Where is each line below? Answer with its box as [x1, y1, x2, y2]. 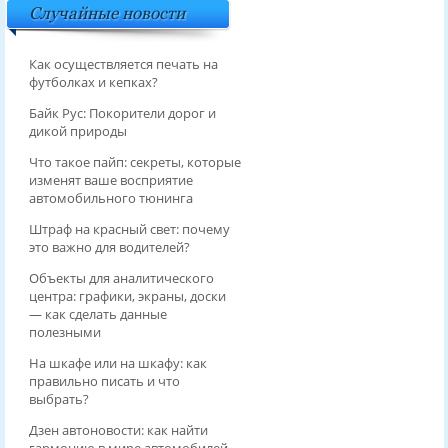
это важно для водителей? [28, 238, 190, 257]
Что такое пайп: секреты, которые [28, 153, 241, 172]
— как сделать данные [28, 305, 167, 324]
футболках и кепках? [28, 73, 158, 92]
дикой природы [28, 122, 127, 141]
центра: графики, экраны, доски [28, 287, 226, 306]
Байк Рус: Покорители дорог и [28, 104, 216, 123]
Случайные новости [28, 3, 185, 24]
